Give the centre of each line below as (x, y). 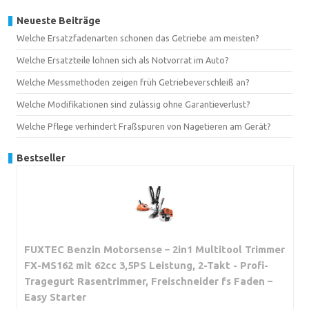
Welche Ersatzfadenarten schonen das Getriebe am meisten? (138, 38)
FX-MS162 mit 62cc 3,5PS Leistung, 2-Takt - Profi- (146, 265)
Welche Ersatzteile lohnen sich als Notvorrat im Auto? (123, 60)
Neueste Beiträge (59, 20)
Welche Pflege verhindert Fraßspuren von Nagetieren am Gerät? (144, 126)
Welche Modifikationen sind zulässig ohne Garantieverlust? (133, 104)
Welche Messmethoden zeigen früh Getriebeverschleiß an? (133, 82)
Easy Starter (55, 297)
